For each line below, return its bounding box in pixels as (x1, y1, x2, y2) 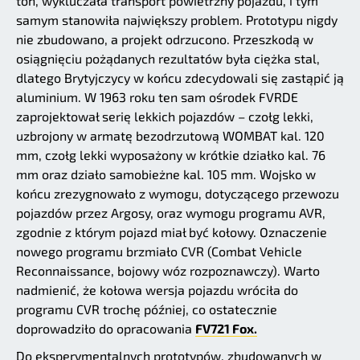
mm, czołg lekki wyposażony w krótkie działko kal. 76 (16, 147, 325, 163)
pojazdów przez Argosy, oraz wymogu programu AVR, (16, 205, 325, 221)
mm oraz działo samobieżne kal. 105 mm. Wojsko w (16, 166, 316, 182)
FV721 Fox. (195, 321, 257, 337)
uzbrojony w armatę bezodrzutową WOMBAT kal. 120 (16, 128, 325, 144)
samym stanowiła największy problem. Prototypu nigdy (16, 12, 337, 28)
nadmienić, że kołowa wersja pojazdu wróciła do (16, 282, 298, 298)
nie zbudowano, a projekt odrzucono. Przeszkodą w (16, 31, 313, 47)
